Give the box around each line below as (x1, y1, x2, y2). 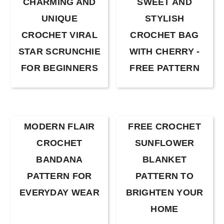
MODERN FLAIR (24, 121, 95, 131)
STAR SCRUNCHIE (18, 46, 101, 56)
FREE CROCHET (128, 121, 201, 131)
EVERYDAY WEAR (19, 187, 99, 197)
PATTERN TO (135, 170, 194, 181)
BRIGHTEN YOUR (125, 187, 203, 197)
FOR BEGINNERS (20, 62, 98, 73)
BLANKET (142, 154, 187, 164)
